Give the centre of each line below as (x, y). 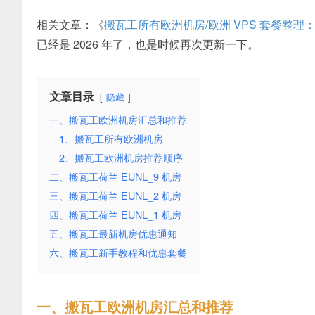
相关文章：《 (70, 24)
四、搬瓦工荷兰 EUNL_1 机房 (115, 214)
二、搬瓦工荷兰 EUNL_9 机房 (115, 176)
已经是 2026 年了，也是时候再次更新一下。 (148, 44)
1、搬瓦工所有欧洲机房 (111, 138)
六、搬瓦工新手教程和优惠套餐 (118, 252)
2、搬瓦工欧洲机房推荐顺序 (121, 157)
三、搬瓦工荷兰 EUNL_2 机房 (115, 195)
